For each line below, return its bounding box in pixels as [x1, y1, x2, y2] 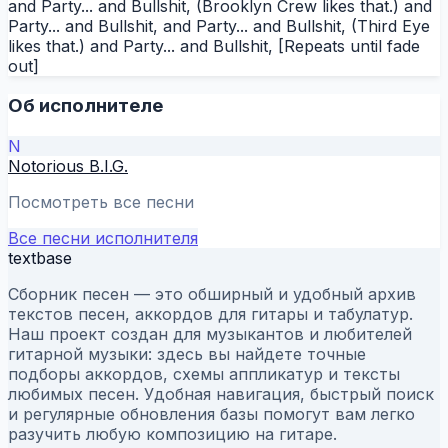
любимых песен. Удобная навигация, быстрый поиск [8, 384, 434, 405]
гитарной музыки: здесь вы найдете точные [8, 344, 366, 365]
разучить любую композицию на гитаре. [8, 424, 337, 445]
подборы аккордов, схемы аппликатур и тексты [8, 364, 400, 385]
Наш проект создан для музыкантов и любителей [8, 324, 412, 345]
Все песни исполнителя [8, 228, 198, 249]
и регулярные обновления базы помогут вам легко [8, 404, 415, 425]
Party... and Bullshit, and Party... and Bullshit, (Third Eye [8, 15, 430, 36]
